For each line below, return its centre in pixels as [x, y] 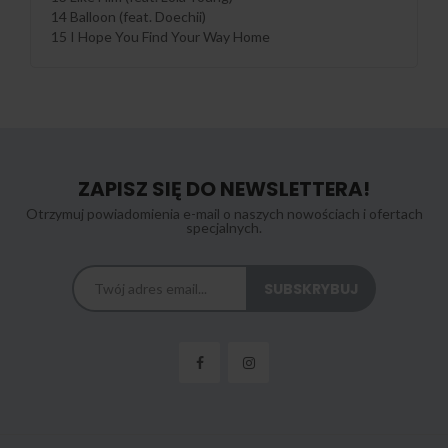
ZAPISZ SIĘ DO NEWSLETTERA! [224, 189]
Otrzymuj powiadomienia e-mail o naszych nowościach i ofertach [224, 214]
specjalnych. [224, 228]
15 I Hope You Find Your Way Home [160, 37]
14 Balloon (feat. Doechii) [128, 17]
